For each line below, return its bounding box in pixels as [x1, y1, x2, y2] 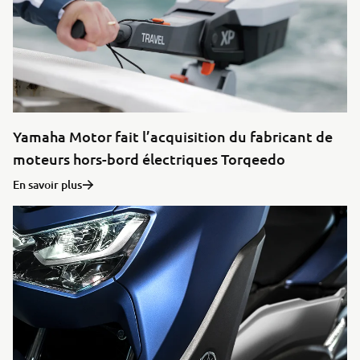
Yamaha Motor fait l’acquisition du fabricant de [13, 127, 333, 146]
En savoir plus [13, 177, 82, 193]
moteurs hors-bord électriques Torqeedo [13, 149, 285, 169]
